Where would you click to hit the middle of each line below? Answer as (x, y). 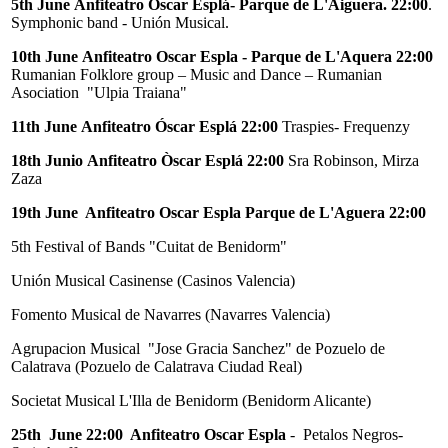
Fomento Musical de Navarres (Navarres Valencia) (170, 314)
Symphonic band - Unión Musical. (120, 22)
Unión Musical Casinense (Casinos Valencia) (153, 280)
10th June (44, 56)
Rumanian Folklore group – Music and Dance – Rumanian (196, 74)
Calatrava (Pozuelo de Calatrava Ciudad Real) (156, 366)
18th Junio (47, 160)
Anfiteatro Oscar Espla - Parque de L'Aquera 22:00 (257, 56)
